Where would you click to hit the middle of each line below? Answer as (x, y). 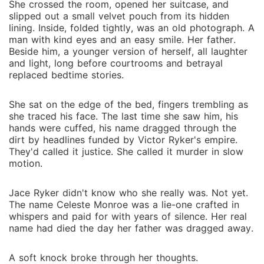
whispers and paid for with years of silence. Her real (128, 216)
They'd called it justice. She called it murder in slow (126, 151)
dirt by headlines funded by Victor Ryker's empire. (123, 140)
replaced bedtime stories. (66, 75)
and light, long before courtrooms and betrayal (116, 63)
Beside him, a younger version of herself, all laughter (128, 51)
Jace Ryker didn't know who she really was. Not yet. (128, 193)
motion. (26, 163)
